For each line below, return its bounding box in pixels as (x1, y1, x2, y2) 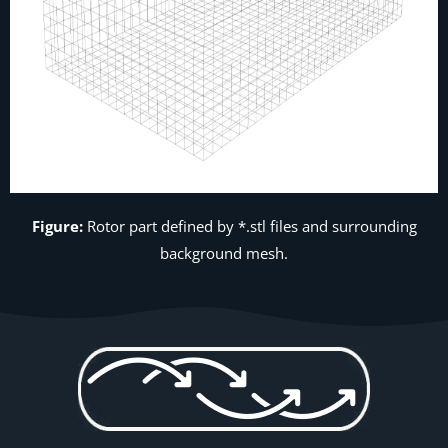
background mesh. (160, 243, 288, 263)
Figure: (31, 216, 83, 236)
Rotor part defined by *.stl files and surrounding (82, 216, 417, 236)
